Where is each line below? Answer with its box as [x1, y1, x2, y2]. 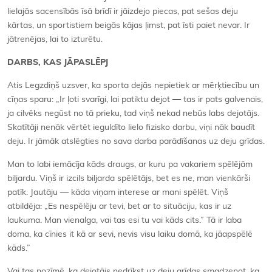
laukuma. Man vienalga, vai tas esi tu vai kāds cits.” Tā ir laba [7, 216, 242, 225]
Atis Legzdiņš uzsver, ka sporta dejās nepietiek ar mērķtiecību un [7, 81, 259, 90]
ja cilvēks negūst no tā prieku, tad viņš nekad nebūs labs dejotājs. [7, 109, 259, 118]
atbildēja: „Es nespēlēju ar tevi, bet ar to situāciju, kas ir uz [7, 202, 231, 211]
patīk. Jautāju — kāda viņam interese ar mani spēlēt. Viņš [7, 188, 228, 197]
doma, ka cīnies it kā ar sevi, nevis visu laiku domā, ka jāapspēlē [7, 229, 253, 239]
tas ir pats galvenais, [183, 95, 263, 104]
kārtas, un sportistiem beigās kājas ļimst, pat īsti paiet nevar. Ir [7, 21, 250, 30]
